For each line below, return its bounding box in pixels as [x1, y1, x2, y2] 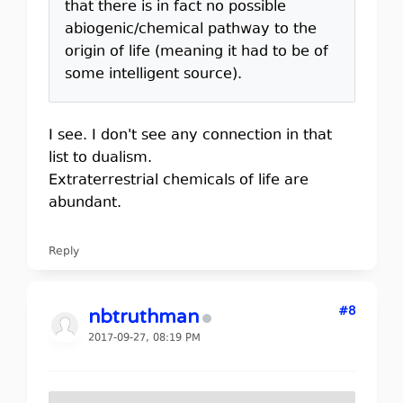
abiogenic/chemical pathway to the [64, 18, 317, 40]
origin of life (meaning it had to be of [64, 40, 328, 63]
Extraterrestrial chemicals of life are [48, 169, 309, 192]
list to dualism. [48, 147, 161, 169]
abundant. [48, 192, 121, 214]
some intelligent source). [64, 63, 242, 85]
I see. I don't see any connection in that [48, 124, 332, 147]
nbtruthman [87, 305, 199, 328]
